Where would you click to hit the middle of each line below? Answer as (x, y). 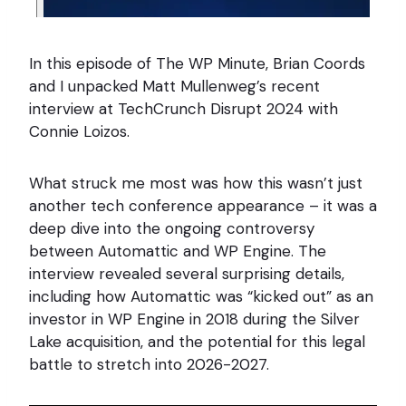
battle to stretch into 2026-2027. (149, 365)
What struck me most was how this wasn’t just (196, 184)
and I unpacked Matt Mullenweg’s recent (174, 87)
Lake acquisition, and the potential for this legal (197, 342)
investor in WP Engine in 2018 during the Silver (194, 319)
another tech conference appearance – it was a (203, 206)
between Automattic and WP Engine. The (178, 251)
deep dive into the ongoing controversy (172, 229)
